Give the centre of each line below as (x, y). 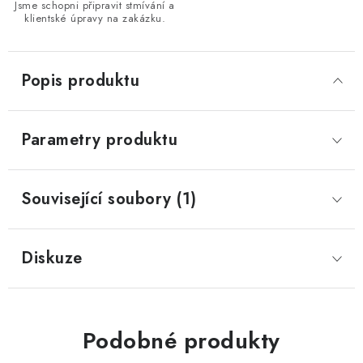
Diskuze (52, 258)
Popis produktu (80, 81)
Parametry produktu (99, 140)
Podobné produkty (181, 341)
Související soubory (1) (109, 199)
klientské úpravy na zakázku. (95, 18)
